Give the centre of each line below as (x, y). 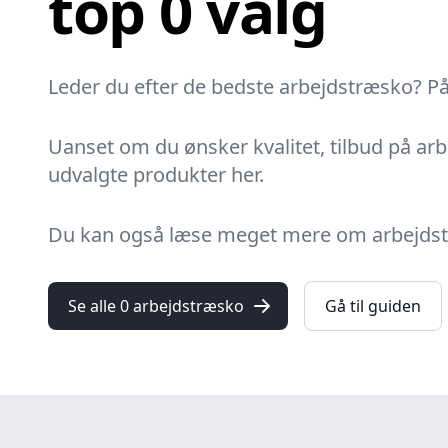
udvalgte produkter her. (156, 174)
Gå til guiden (373, 306)
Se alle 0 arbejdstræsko (156, 306)
